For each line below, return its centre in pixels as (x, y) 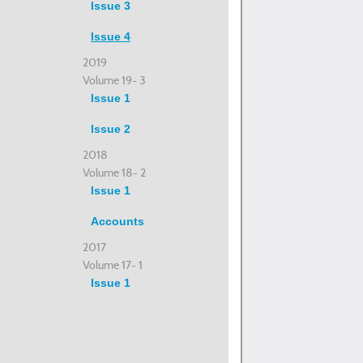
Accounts (117, 221)
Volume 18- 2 (114, 173)
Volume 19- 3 (114, 80)
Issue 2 (111, 129)
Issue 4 (111, 36)
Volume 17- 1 (113, 265)
